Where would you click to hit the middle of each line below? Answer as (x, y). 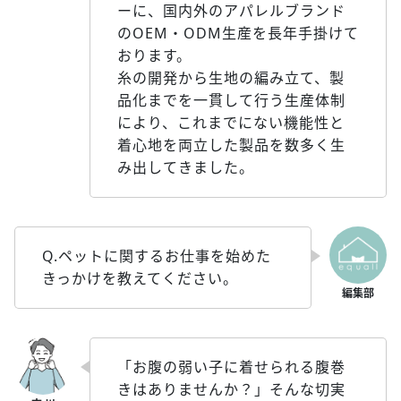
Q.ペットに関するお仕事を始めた (157, 256)
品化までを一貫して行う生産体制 (231, 100)
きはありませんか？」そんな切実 (231, 389)
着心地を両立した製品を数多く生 (231, 145)
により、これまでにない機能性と (231, 122)
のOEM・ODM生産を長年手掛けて (238, 33)
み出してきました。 (186, 167)
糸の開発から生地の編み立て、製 (231, 77)
